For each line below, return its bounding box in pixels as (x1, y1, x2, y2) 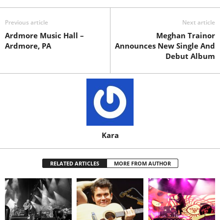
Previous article (5, 18, 48, 27)
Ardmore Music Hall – (5, 30, 84, 41)
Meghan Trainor (156, 30, 215, 41)
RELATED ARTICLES (50, 160, 99, 167)
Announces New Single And (115, 41, 215, 51)
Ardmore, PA (5, 41, 51, 51)
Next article (182, 18, 215, 27)
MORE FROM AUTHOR (113, 160, 171, 167)
